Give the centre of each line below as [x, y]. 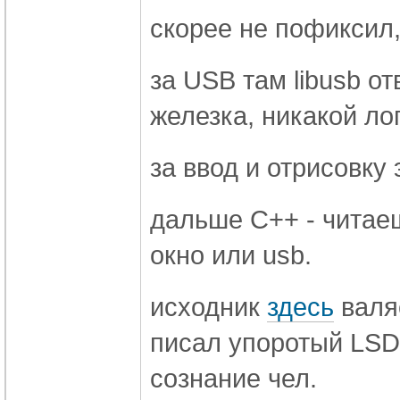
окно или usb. [231, 254]
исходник [208, 306]
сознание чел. [233, 378]
